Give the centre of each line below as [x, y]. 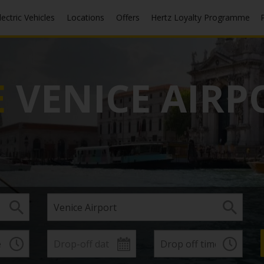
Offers [131, 17]
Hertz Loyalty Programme [203, 17]
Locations [88, 17]
